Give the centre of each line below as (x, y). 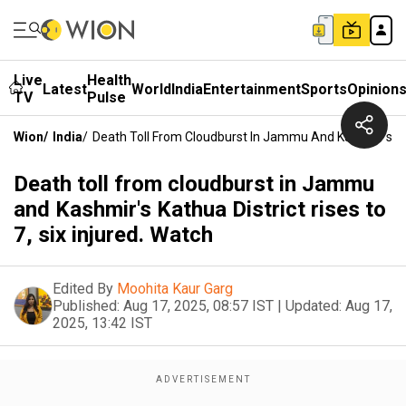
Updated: (314, 306)
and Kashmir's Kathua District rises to (200, 209)
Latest (65, 89)
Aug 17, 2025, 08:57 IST (198, 306)
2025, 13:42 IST (102, 323)
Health (109, 80)
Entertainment (252, 89)
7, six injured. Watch (113, 235)
